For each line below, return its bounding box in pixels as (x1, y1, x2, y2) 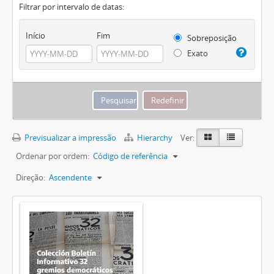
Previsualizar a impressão (23, 132, 116, 144)
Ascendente (49, 172, 92, 183)
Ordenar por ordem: (16, 150, 89, 162)
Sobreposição (185, 32, 237, 44)
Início (26, 30, 45, 42)
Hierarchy (135, 132, 174, 144)
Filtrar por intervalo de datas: (19, 1, 124, 13)
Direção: (16, 172, 45, 183)
